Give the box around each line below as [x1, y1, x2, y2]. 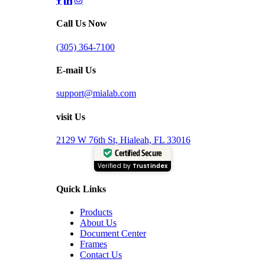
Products [80, 207, 112, 218]
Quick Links [56, 184, 106, 195]
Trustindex [132, 161, 168, 170]
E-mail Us [56, 64, 96, 75]
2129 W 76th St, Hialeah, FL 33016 [56, 134, 190, 145]
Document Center [80, 228, 146, 239]
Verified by [97, 161, 133, 170]
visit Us [56, 111, 85, 122]
